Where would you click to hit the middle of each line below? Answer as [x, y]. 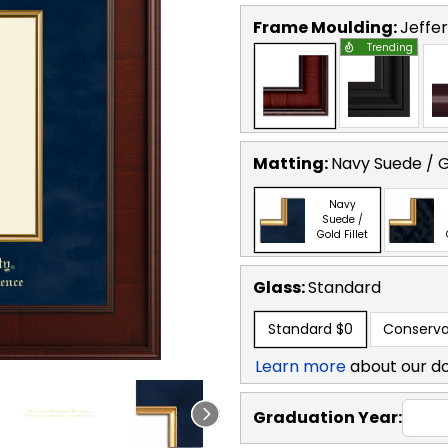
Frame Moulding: [326, 27]
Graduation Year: [327, 417]
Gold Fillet [342, 235]
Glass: [280, 287]
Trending [390, 47]
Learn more [300, 366]
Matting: [292, 163]
